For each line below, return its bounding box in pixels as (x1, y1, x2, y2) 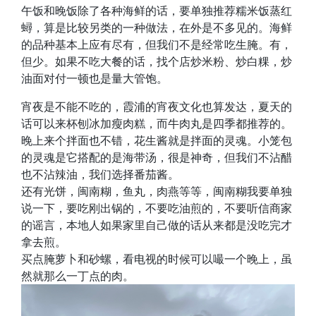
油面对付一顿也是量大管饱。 (21, 71, 168, 85)
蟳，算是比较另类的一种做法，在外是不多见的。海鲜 (21, 20, 292, 35)
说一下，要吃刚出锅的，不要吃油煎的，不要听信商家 (21, 200, 292, 215)
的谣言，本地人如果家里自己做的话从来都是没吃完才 (21, 217, 292, 232)
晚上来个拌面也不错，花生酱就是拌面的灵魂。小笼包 (21, 133, 292, 147)
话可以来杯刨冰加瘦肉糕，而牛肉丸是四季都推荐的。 (21, 116, 292, 130)
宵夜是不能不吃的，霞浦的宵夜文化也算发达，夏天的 (21, 99, 292, 114)
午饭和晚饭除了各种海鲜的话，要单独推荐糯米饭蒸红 (21, 3, 292, 18)
